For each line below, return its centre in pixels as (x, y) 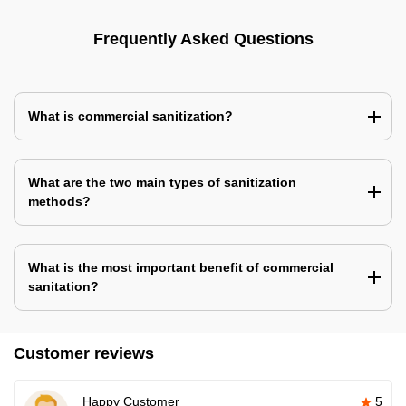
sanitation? (63, 286)
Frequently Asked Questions (203, 39)
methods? (59, 201)
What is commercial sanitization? (130, 116)
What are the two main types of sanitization (162, 182)
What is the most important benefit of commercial (181, 267)
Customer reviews (84, 353)
